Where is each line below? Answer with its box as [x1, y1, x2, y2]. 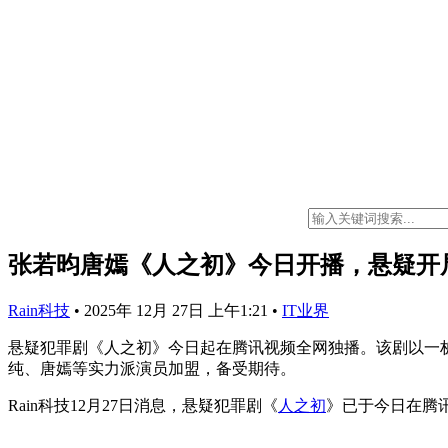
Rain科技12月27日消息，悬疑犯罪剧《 [8, 396, 278, 414]
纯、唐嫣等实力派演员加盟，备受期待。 [8, 359, 296, 377]
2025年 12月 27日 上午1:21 [84, 301, 272, 319]
